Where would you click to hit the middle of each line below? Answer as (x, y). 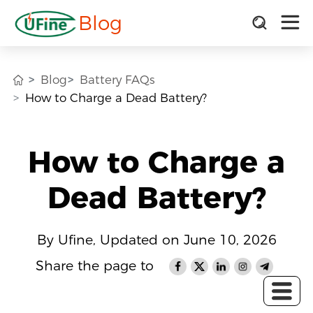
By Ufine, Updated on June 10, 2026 (156, 240)
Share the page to (95, 266)
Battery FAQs (118, 79)
